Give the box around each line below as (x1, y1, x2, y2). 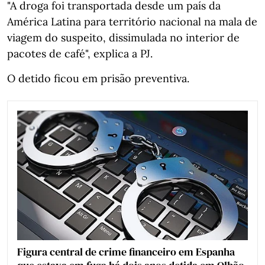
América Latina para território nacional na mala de (7, 14, 257, 28)
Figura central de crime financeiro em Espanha (17, 244, 235, 259)
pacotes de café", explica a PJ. (7, 46, 153, 60)
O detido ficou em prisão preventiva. (7, 71, 189, 85)
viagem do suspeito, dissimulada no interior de (7, 30, 240, 44)
